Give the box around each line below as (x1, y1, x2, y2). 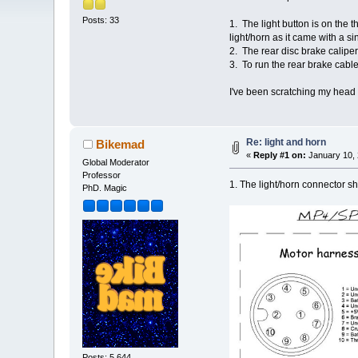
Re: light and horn (246, 137, 327, 149)
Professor (82, 170, 121, 181)
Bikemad (95, 137, 145, 152)
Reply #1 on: (253, 150, 307, 161)
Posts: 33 (82, 14, 120, 25)
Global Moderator (82, 157, 150, 168)
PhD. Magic (82, 183, 128, 193)
